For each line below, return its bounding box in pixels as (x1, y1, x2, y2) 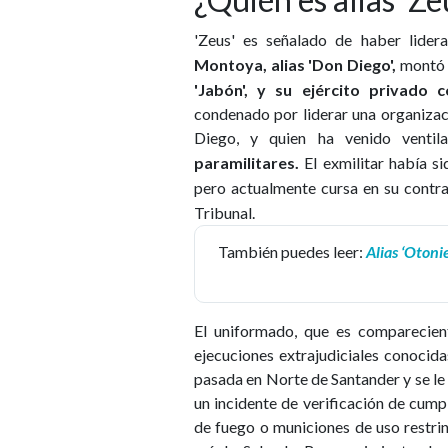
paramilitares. (194, 152, 299, 172)
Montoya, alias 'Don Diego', (194, 54, 396, 74)
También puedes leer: (218, 241, 363, 261)
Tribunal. (194, 202, 255, 222)
